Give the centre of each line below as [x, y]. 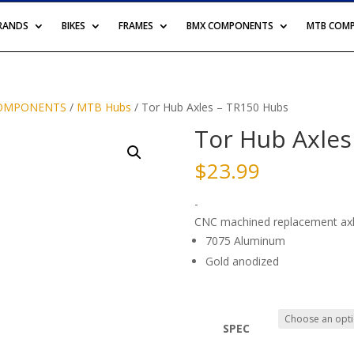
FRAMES [136, 26]
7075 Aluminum [245, 241]
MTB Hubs [104, 107]
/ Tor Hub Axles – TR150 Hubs [210, 107]
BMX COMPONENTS [230, 26]
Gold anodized [242, 262]
